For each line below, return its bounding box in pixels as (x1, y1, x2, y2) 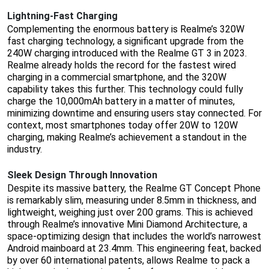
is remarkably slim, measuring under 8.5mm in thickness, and (7, 195, 256, 207)
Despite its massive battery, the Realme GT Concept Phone (7, 183, 261, 195)
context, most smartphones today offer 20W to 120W (7, 119, 238, 131)
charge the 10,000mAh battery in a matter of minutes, (7, 95, 235, 107)
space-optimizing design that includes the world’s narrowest (7, 231, 261, 243)
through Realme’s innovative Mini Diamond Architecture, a (7, 219, 247, 231)
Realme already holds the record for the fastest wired (7, 59, 236, 71)
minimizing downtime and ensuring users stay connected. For (7, 107, 262, 119)
